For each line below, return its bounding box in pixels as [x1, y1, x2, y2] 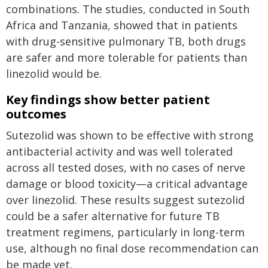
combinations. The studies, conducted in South [6, 2, 249, 16]
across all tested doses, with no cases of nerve [6, 160, 245, 175]
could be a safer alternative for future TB [6, 209, 220, 223]
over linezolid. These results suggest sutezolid [6, 193, 245, 207]
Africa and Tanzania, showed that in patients [6, 18, 237, 32]
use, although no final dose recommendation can [6, 241, 258, 255]
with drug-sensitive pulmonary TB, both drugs [6, 34, 246, 48]
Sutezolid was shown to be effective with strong [6, 128, 254, 142]
